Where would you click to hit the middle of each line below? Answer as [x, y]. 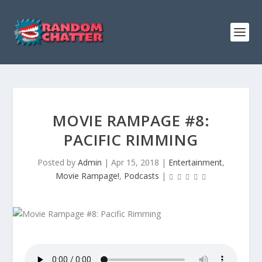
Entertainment [195, 162]
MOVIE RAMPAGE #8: [131, 120]
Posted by [58, 162]
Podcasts [141, 176]
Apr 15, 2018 [135, 162]
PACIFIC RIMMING [131, 140]
